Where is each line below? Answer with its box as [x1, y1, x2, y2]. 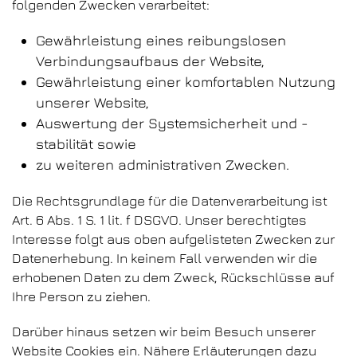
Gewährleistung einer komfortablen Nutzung [36, 73, 335, 90]
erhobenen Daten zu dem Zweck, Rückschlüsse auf [12, 269, 335, 285]
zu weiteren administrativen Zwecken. [36, 156, 289, 173]
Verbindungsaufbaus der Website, [36, 53, 265, 69]
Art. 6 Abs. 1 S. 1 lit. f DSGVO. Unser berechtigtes [12, 212, 307, 228]
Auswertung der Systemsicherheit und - [36, 115, 308, 131]
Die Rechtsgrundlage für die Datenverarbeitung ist [12, 193, 328, 209]
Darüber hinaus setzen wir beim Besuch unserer [12, 324, 316, 339]
